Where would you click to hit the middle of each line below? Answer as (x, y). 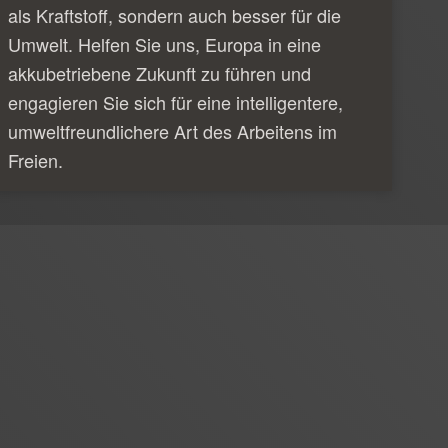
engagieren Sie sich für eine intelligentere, (175, 101)
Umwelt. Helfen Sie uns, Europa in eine (164, 43)
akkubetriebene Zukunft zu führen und (159, 72)
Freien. (35, 159)
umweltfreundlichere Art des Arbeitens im (172, 130)
